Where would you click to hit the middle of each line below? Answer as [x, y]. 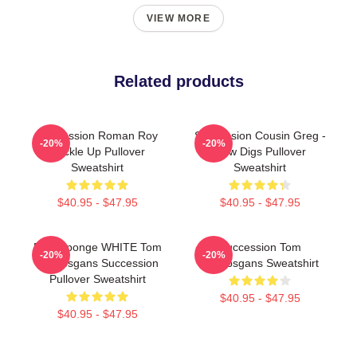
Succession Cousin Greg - [260, 135]
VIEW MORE [178, 18]
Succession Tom [260, 247]
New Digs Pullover [260, 151]
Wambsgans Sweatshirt [260, 263]
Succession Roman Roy [97, 135]
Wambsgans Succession [97, 263]
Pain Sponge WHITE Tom [97, 247]
